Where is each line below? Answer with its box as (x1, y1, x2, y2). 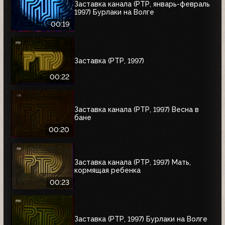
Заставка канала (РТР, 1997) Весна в (74, 105, 199, 114)
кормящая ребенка (74, 166, 141, 174)
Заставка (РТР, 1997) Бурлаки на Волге (74, 214, 207, 223)
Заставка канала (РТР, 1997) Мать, (74, 158, 191, 166)
